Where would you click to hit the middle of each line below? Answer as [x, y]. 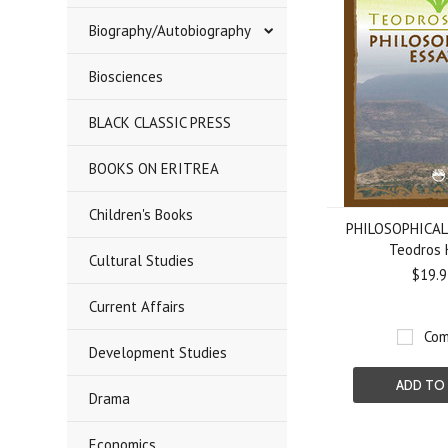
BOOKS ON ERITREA [154, 168]
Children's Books [141, 214]
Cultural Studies [142, 260]
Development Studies [158, 352]
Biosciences [126, 76]
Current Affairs [137, 306]
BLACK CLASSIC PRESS [160, 122]
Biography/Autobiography [170, 30]
